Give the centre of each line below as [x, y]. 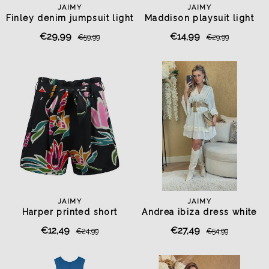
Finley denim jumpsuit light [70, 18]
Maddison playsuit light [199, 18]
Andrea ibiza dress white [199, 212]
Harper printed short [70, 212]
